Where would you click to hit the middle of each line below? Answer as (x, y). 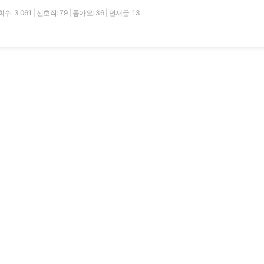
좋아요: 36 (89, 12)
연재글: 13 (124, 12)
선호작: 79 (52, 12)
